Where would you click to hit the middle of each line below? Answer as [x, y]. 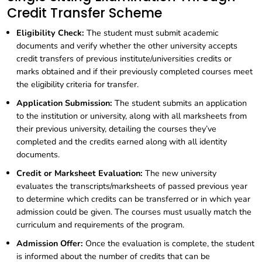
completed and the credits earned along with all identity [122, 142]
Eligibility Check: [50, 33]
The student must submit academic [151, 33]
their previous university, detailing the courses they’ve [116, 129]
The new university [180, 173]
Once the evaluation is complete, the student [169, 244]
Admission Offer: [50, 244]
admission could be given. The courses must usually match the [134, 212]
